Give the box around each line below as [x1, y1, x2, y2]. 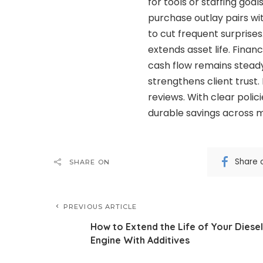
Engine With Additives [90, 234, 190, 246]
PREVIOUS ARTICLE [63, 202, 137, 211]
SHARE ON [69, 157, 110, 166]
